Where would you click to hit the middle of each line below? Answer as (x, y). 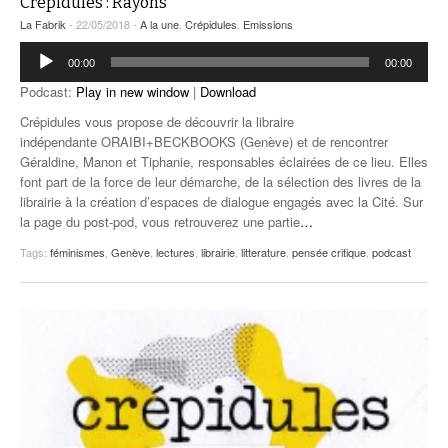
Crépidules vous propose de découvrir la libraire (157, 122)
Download (228, 92)
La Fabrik (43, 24)
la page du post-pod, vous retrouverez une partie (160, 222)
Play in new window (132, 92)
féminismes (77, 252)
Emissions (268, 24)
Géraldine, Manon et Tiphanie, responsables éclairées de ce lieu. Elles (224, 162)
